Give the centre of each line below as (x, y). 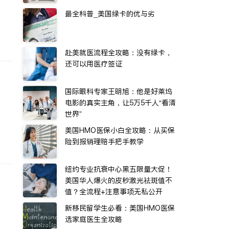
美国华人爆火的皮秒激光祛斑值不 (119, 180)
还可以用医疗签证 (94, 64)
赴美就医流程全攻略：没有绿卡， (119, 53)
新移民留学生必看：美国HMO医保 (120, 208)
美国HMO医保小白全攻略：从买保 (120, 130)
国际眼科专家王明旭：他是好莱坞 (119, 91)
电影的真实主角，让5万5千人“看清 (120, 103)
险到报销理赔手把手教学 (104, 142)
